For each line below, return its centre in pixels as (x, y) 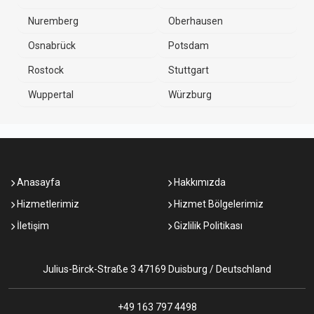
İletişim (32, 226)
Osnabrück (52, 46)
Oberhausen (195, 21)
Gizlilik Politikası (207, 226)
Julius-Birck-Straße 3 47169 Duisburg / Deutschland (157, 269)
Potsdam (188, 46)
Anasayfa (37, 182)
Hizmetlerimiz (47, 204)
